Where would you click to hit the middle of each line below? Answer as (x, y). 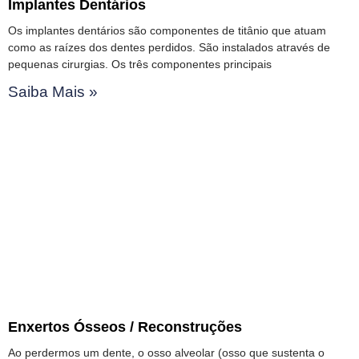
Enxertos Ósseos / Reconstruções (125, 327)
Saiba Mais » (53, 91)
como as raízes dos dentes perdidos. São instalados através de (169, 47)
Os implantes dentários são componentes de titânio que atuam (167, 30)
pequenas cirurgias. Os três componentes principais (140, 64)
